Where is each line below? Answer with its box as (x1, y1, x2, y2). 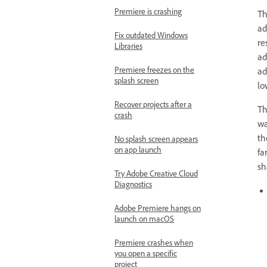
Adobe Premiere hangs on (114, 204, 201, 216)
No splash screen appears (114, 135, 198, 147)
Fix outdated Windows (114, 31, 188, 43)
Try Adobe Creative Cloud (114, 169, 198, 181)
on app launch (114, 145, 162, 157)
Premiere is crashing (114, 7, 182, 19)
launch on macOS (114, 215, 174, 226)
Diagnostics (114, 180, 152, 192)
